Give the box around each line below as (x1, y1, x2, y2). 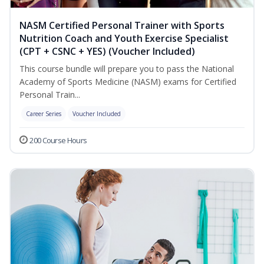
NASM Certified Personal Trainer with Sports (19, 19, 225, 32)
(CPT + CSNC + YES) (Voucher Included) (19, 45, 195, 58)
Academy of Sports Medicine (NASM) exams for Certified (19, 76, 236, 88)
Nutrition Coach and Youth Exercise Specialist (19, 32, 229, 45)
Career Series (26, 110, 61, 118)
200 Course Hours (29, 135, 87, 146)
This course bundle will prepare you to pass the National (19, 63, 234, 75)
